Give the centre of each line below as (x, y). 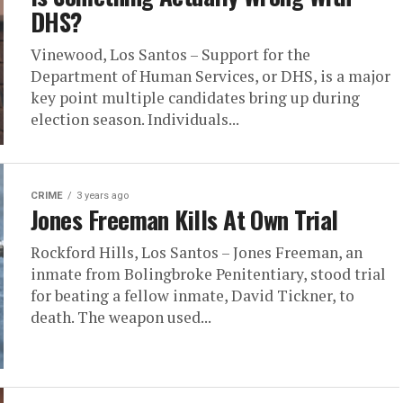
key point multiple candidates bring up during (195, 98)
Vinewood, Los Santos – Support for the (170, 54)
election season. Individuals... (135, 119)
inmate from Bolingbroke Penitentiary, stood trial (208, 274)
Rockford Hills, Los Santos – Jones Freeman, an (197, 252)
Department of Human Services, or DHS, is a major (210, 76)
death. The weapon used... (121, 317)
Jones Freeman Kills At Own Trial (184, 219)
